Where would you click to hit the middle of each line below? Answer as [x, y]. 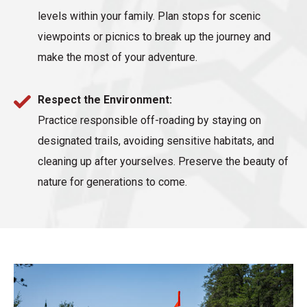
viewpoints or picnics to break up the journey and [154, 37]
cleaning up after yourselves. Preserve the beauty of [163, 162]
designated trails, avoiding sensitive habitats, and [156, 141]
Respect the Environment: [105, 100]
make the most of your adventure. [118, 58]
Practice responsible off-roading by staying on [149, 121]
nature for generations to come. [112, 182]
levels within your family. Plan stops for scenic [149, 16]
